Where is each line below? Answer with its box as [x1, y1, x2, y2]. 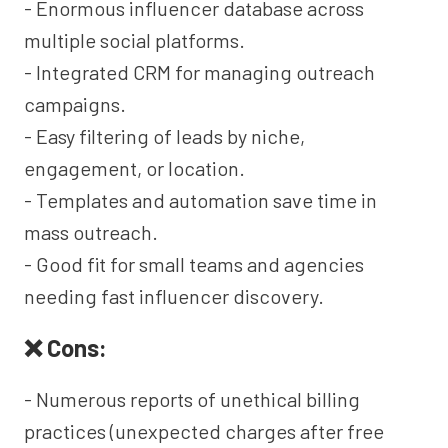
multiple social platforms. [24, 28, 245, 52]
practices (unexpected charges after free [24, 419, 384, 443]
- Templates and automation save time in [24, 188, 377, 212]
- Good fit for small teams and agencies [24, 252, 364, 276]
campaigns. [24, 92, 126, 116]
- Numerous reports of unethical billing [24, 387, 360, 411]
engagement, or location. [24, 156, 245, 180]
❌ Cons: [24, 333, 107, 362]
